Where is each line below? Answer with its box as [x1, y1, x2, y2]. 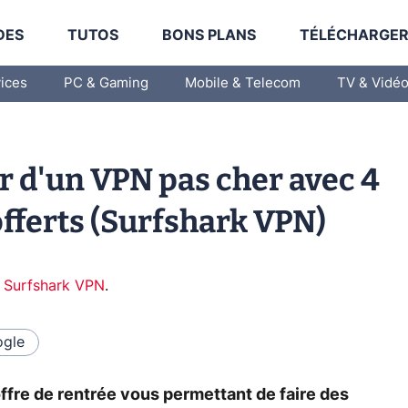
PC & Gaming [64, 76, 148, 90]
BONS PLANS [162, 28, 257, 43]
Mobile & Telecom [185, 76, 301, 90]
